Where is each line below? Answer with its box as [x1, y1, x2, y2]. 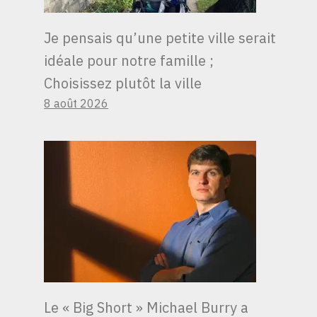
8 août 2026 [44, 96, 109, 110]
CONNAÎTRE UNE [40, 267, 192, 285]
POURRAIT [40, 246, 134, 264]
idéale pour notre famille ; [44, 50, 214, 70]
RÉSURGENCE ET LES [40, 288, 237, 306]
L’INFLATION [40, 224, 154, 243]
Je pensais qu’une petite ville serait [44, 28, 277, 47]
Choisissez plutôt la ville [44, 73, 202, 93]
